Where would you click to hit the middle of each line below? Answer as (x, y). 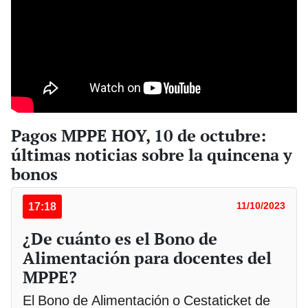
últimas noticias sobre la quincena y (152, 155)
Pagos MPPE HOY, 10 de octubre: (139, 136)
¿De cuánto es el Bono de (120, 239)
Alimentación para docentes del (147, 258)
